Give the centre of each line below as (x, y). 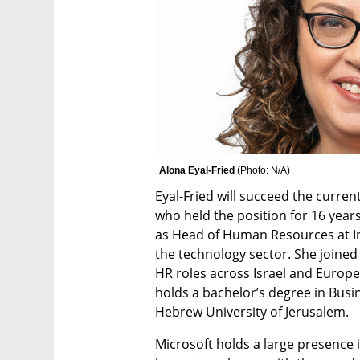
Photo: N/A (264, 170)
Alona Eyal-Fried (198, 170)
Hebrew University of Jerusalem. (255, 311)
